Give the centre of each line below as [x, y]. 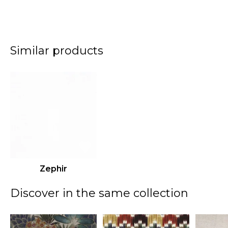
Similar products [57, 50]
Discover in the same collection [99, 193]
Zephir [54, 169]
